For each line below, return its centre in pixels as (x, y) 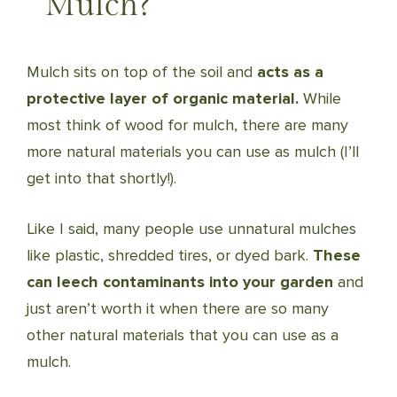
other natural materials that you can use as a (183, 335)
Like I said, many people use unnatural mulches (191, 229)
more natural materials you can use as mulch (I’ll (193, 152)
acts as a (288, 72)
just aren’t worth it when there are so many (178, 308)
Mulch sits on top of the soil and (140, 72)
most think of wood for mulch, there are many (187, 125)
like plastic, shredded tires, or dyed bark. (170, 255)
